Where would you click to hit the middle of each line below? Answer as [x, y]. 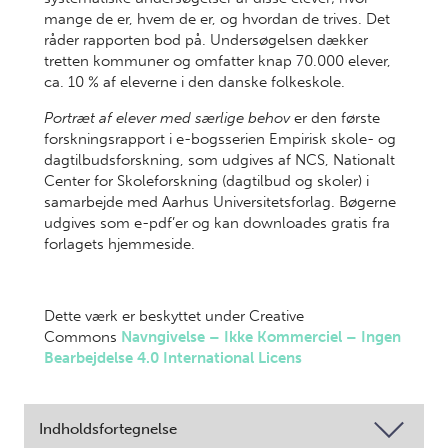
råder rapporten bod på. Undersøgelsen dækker [206, 40]
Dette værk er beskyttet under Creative [174, 316]
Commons [82, 337]
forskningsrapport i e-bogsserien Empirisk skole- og [220, 139]
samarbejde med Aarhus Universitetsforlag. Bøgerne [220, 202]
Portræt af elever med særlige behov [167, 118]
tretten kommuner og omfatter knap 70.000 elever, [217, 61]
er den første [335, 118]
